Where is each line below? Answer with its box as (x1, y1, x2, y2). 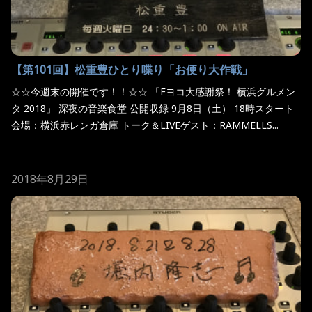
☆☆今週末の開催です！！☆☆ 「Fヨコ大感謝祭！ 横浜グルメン (11, 84, 295, 98)
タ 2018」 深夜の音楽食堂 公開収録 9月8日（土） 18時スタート (11, 101, 294, 115)
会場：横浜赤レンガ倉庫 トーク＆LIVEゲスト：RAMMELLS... (11, 118, 279, 132)
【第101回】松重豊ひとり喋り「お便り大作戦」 (11, 61, 253, 77)
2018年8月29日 (11, 171, 88, 187)
